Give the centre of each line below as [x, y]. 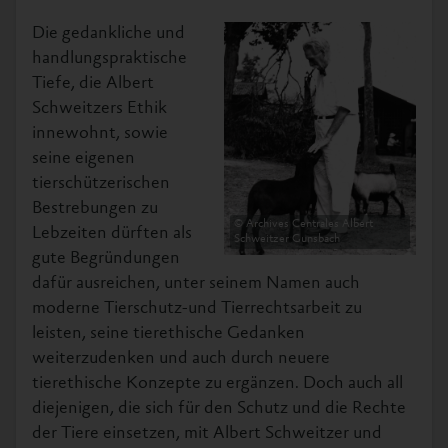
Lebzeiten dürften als [112, 233]
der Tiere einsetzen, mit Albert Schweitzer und [207, 433]
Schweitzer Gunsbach [287, 238]
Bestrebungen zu [95, 208]
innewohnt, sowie [100, 133]
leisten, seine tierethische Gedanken [168, 333]
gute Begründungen [106, 258]
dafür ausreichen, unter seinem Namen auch [196, 283]
